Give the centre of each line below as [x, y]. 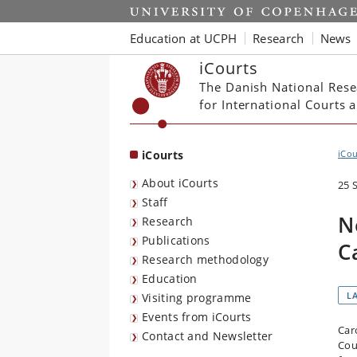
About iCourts [180, 183]
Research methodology [205, 259]
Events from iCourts [197, 317]
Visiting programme [197, 298]
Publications [176, 240]
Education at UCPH [184, 38]
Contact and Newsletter [208, 336]
